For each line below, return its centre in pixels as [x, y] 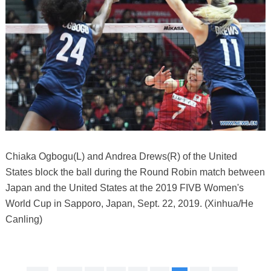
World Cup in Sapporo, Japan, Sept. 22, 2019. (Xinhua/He [129, 203]
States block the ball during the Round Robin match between [135, 172]
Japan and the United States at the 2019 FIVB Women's [124, 188]
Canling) [24, 219]
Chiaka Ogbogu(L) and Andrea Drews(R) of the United [121, 156]
